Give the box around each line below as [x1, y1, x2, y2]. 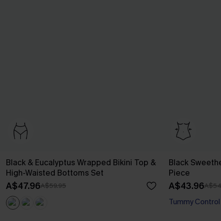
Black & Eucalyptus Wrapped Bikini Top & [6, 157, 156, 168]
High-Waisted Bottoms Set [6, 168, 104, 178]
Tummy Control [169, 197, 220, 207]
